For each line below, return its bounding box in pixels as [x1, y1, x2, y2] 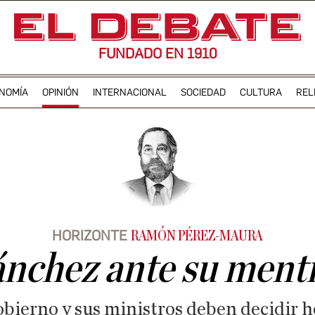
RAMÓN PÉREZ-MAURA [130, 229, 264, 243]
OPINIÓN [41, 86, 79, 98]
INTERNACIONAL [92, 86, 167, 98]
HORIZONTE [51, 227, 127, 244]
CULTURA [239, 86, 282, 98]
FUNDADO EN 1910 [98, 45, 217, 62]
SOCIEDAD [180, 86, 226, 98]
